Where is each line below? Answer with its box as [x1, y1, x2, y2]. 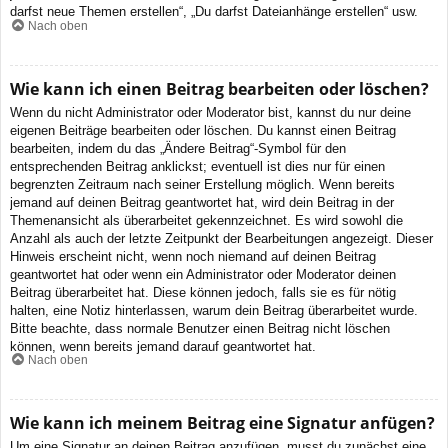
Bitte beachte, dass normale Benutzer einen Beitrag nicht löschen [10, 320, 390, 336]
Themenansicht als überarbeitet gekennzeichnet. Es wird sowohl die [10, 212, 403, 228]
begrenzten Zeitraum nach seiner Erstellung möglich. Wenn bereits [10, 176, 395, 192]
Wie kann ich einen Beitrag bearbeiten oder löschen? [10, 77, 429, 100]
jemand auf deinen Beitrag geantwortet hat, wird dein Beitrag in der [10, 194, 394, 210]
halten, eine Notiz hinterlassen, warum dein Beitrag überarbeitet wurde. [10, 302, 418, 318]
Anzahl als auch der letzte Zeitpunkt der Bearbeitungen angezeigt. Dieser [10, 230, 433, 246]
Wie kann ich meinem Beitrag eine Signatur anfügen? [10, 412, 435, 435]
